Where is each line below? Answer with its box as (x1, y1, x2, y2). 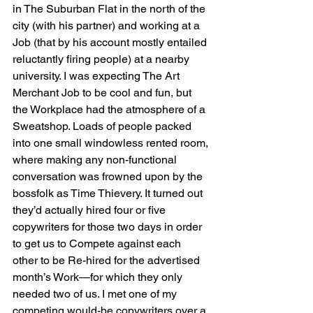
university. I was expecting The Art (13, 69, 182, 83)
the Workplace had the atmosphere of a (13, 103, 208, 117)
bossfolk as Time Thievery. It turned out (13, 187, 205, 201)
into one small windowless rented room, (13, 136, 211, 150)
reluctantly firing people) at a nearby (13, 52, 192, 66)
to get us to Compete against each (13, 237, 184, 251)
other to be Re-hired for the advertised (13, 254, 203, 268)
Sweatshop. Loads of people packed (13, 119, 194, 133)
